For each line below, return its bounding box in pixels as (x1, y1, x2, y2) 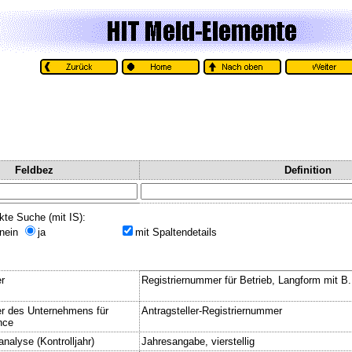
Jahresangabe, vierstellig (141, 335, 255, 347)
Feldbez (14, 163, 53, 176)
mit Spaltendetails (135, 225, 217, 238)
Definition (284, 163, 332, 176)
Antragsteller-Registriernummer (141, 304, 282, 317)
